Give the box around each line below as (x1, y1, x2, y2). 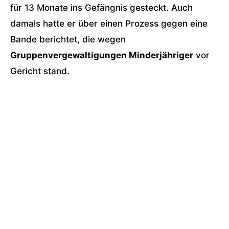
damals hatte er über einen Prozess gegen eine (10, 18, 208, 29)
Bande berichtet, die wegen (10, 34, 126, 44)
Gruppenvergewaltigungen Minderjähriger (10, 50, 193, 60)
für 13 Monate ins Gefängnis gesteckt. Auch (10, 3, 193, 13)
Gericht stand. (10, 66, 70, 76)
